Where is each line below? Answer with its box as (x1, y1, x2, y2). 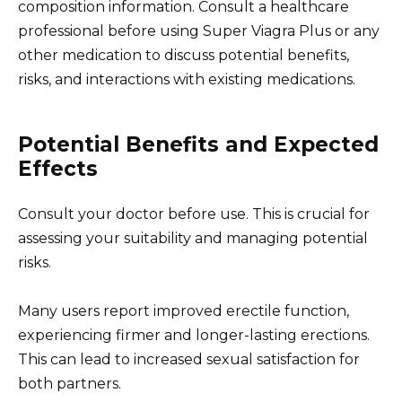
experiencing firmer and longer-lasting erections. (18, 326, 370, 344)
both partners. (18, 374, 121, 392)
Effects (18, 155, 98, 181)
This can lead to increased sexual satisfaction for (18, 350, 360, 368)
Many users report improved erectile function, (18, 301, 349, 319)
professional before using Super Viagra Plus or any (18, 22, 380, 39)
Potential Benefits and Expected (18, 131, 379, 157)
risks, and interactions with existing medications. (18, 70, 355, 88)
